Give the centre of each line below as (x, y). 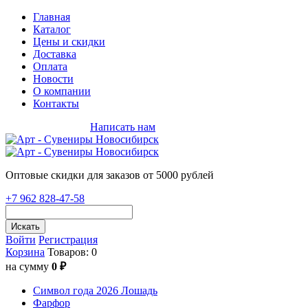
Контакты (56, 103)
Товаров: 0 (71, 252)
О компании (62, 91)
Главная (52, 17)
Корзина (25, 252)
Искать (25, 227)
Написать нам (123, 127)
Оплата (50, 66)
